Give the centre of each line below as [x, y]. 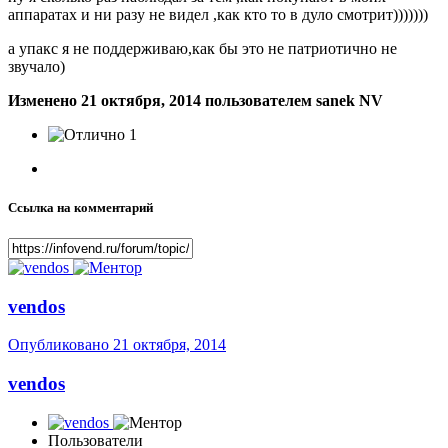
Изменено [44, 100]
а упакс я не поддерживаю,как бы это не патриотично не [202, 48]
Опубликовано [60, 345]
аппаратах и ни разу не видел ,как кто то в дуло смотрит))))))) [218, 14]
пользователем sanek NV [292, 100]
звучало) [36, 66]
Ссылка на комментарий [80, 207]
